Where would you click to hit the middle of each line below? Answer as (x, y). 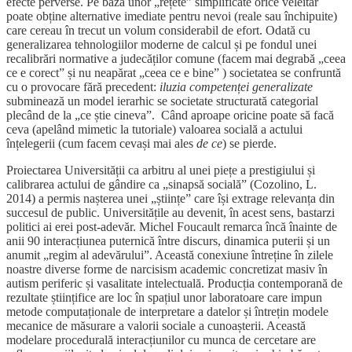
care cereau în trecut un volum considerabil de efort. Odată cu (158, 31)
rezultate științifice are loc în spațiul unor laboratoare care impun (164, 298)
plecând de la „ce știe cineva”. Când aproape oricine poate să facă (170, 115)
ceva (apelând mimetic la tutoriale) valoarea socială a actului (154, 130)
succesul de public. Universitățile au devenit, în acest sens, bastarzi (170, 213)
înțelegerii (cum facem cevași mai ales (100, 144)
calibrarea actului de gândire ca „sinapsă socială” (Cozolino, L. (161, 185)
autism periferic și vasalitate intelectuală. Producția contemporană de (174, 284)
